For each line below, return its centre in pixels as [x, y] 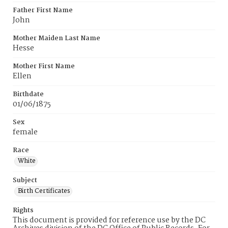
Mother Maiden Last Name [56, 38]
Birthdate [28, 94]
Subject [25, 180]
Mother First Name [44, 66]
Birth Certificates [44, 191]
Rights [23, 210]
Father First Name [43, 10]
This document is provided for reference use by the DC [109, 220]
